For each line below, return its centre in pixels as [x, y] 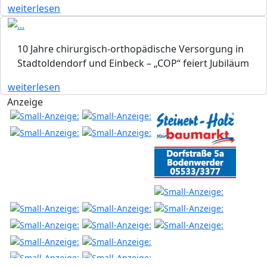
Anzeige [25, 102]
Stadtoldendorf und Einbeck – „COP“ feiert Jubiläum [133, 63]
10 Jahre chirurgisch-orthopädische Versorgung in [131, 49]
